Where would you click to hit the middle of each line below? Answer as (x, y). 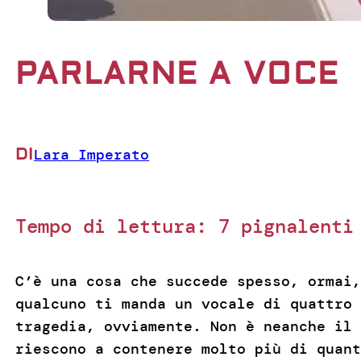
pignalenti (297, 226)
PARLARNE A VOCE (177, 75)
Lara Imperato (92, 155)
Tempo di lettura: (111, 226)
